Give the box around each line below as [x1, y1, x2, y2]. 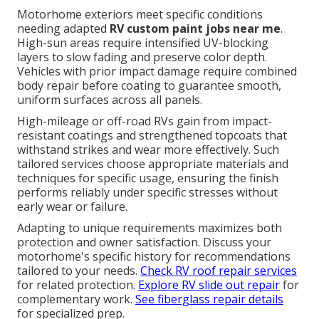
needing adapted [17, 21, 110, 37]
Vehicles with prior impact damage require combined [17, 63, 297, 80]
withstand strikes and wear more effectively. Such [17, 142, 279, 158]
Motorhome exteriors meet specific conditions [17, 6, 263, 23]
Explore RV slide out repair [138, 277, 280, 293]
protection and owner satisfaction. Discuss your [17, 234, 271, 251]
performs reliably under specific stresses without [17, 184, 278, 201]
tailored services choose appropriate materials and [17, 156, 288, 172]
